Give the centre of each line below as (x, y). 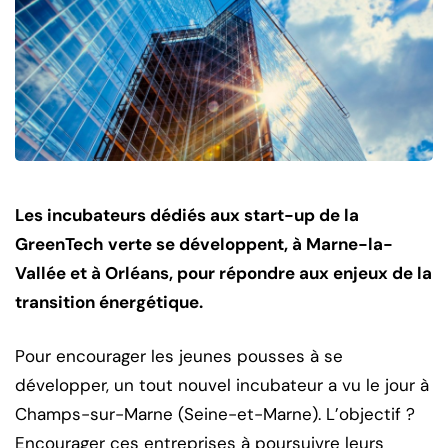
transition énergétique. (109, 301)
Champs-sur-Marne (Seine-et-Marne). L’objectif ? (215, 413)
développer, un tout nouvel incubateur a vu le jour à (222, 384)
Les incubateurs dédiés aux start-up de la (187, 214)
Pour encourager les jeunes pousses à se (179, 355)
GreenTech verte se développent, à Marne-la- (204, 243)
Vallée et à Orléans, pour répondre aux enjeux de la (223, 272)
